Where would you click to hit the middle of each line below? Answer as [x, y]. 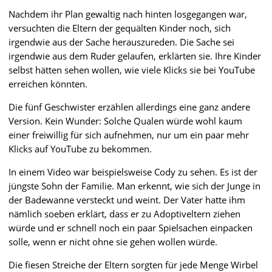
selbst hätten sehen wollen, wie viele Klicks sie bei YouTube [132, 70]
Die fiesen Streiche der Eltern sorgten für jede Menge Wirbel [133, 264]
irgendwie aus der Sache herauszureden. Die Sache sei [121, 42]
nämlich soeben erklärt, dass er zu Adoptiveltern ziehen [124, 213]
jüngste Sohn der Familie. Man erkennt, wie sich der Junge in [134, 185]
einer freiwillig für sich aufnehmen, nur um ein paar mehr [129, 134]
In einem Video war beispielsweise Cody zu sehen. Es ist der [133, 172]
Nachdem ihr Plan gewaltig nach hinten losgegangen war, [128, 14]
